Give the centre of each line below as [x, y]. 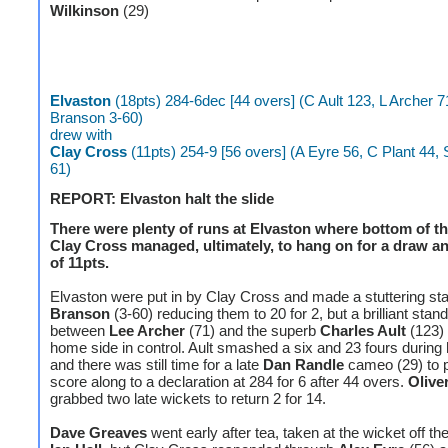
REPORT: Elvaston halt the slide [162, 198]
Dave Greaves [98, 432]
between [79, 330]
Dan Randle [303, 364]
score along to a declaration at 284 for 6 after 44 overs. [229, 381]
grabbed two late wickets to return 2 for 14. [188, 398]
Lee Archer [147, 330]
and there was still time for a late [156, 364]
